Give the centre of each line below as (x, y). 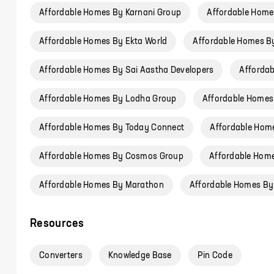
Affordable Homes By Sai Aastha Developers (127, 70)
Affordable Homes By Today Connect (112, 128)
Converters (61, 256)
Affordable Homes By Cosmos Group (111, 157)
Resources (57, 224)
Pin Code (215, 256)
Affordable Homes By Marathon (102, 185)
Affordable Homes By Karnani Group (110, 13)
